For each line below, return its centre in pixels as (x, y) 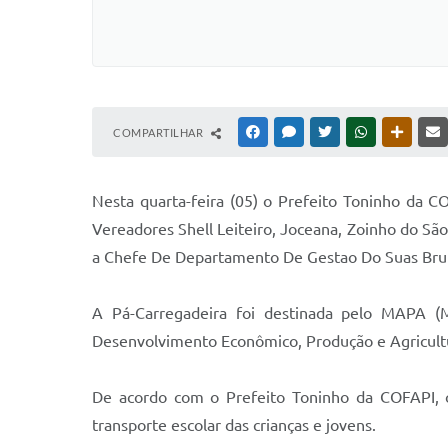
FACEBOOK (292, 132)
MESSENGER (330, 132)
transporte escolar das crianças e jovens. (234, 425)
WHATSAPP (400, 132)
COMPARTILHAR (159, 132)
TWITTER (358, 132)
